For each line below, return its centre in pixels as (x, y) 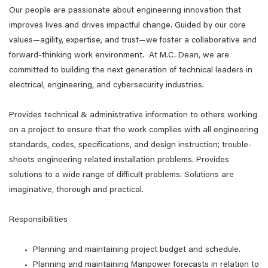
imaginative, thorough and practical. (76, 190)
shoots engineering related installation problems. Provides (119, 160)
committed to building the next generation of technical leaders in (131, 71)
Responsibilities (38, 220)
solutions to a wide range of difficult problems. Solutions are (121, 175)
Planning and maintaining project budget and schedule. (137, 250)
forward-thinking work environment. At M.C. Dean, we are (119, 56)
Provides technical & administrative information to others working (133, 115)
